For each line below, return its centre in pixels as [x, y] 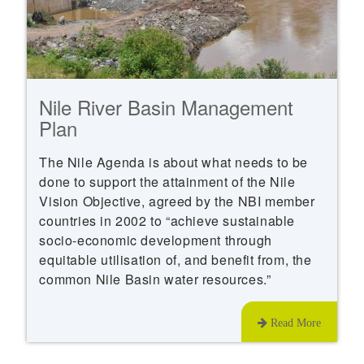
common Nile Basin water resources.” [155, 279]
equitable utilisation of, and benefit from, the [175, 259]
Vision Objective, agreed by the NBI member [177, 201]
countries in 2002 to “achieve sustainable [167, 220]
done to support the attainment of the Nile [167, 181]
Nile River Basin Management [167, 106]
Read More [294, 322]
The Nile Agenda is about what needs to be [174, 162]
